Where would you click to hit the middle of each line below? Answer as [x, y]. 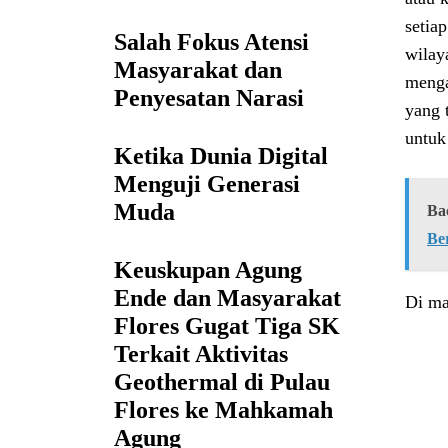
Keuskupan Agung [208, 270]
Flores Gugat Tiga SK [227, 326]
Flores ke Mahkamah [223, 410]
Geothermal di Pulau [222, 382]
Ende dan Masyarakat [227, 298]
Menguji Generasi [207, 184]
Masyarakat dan [198, 70]
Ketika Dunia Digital [221, 156]
